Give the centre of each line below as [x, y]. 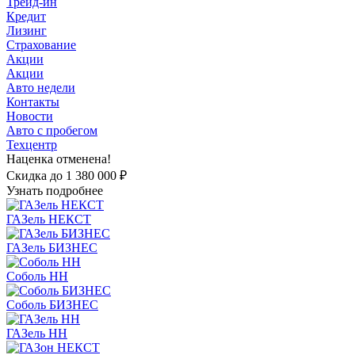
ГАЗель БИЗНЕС [52, 248]
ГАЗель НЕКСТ [49, 219]
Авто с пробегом [52, 130]
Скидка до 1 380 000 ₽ [67, 176]
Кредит [26, 16]
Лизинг [27, 31]
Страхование [41, 45]
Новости [30, 116]
